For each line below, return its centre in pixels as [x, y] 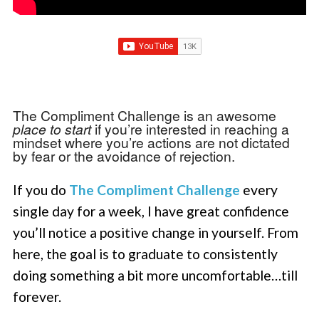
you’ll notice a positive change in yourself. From [156, 232]
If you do [41, 189]
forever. [37, 296]
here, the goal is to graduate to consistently [146, 253]
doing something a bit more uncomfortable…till [156, 275]
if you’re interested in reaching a [190, 128]
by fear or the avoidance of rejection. [124, 155]
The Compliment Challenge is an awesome [145, 115]
